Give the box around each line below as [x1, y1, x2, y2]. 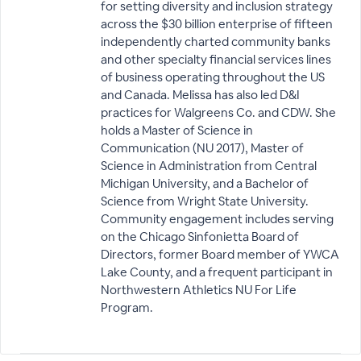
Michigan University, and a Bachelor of [101, 176, 309, 191]
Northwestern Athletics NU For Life [101, 282, 297, 297]
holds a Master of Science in [101, 122, 253, 138]
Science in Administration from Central [101, 158, 317, 173]
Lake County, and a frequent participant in [101, 264, 333, 280]
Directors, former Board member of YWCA [101, 247, 339, 262]
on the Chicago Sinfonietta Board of [101, 229, 299, 244]
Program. [101, 300, 153, 315]
